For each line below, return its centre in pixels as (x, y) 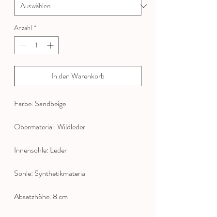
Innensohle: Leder (40, 150)
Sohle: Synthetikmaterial (50, 173)
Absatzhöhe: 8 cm (41, 197)
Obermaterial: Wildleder (50, 127)
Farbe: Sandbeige (40, 104)
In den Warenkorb (78, 76)
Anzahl (23, 28)
